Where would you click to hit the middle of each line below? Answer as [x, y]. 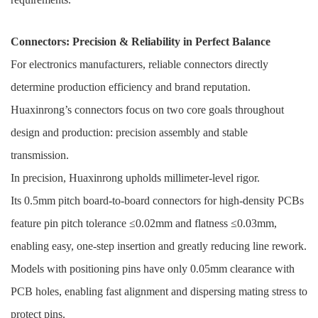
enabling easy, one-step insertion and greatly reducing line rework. [159, 246]
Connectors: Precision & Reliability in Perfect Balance [141, 42]
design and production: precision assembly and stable [129, 133]
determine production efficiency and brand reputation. [131, 87]
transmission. [40, 155]
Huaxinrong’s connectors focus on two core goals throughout [147, 110]
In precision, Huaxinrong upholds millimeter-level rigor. [135, 178]
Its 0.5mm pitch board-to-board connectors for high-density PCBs [157, 201]
